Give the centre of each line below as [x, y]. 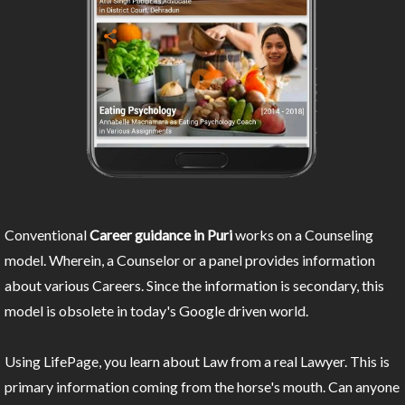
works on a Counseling [303, 235]
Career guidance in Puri [161, 235]
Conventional [47, 235]
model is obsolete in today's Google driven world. [156, 311]
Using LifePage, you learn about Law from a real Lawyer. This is [197, 362]
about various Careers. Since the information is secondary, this [194, 286]
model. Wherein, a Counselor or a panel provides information [190, 260]
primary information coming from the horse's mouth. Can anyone [202, 387]
